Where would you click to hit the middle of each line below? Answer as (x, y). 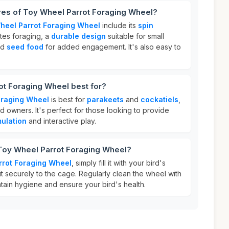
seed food (25, 47)
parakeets (105, 99)
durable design (78, 36)
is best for (68, 99)
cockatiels (159, 99)
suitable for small (135, 36)
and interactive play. (61, 121)
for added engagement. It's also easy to (112, 47)
